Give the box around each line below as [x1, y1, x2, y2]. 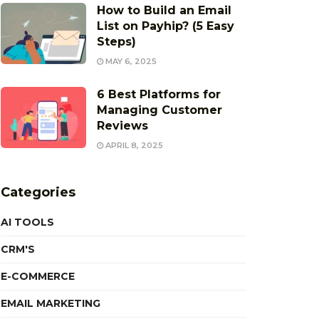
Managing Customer [97, 103, 222, 117]
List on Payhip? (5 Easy [97, 19, 234, 33]
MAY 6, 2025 [103, 56, 157, 66]
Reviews [97, 119, 148, 132]
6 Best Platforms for [97, 88, 221, 101]
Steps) [97, 35, 136, 48]
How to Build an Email [97, 4, 231, 17]
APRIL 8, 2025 [103, 140, 163, 150]
